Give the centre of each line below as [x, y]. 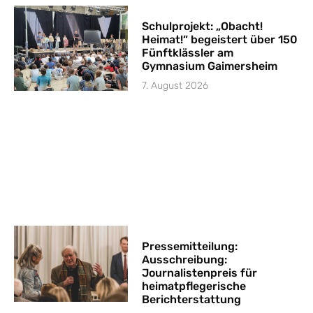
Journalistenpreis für [200, 273]
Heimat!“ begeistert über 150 [220, 39]
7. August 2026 [175, 85]
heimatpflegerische [194, 286]
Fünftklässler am [188, 52]
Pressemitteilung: [190, 247]
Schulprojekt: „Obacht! [203, 26]
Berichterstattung [192, 300]
